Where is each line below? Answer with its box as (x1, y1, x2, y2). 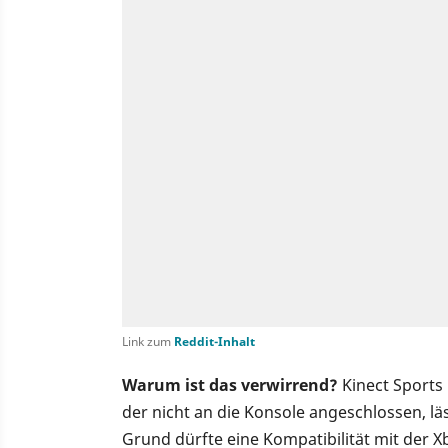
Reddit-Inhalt (174, 333, 255, 351)
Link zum (122, 333, 174, 351)
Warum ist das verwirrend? (122, 374, 342, 397)
